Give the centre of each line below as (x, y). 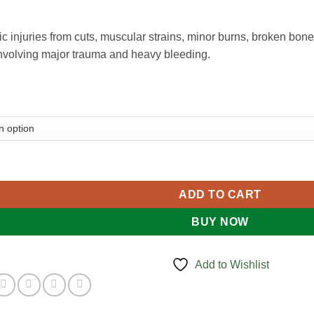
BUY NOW (220, 222)
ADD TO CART (220, 195)
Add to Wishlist (232, 264)
